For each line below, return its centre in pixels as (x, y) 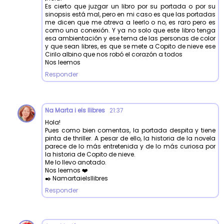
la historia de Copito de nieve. (90, 154)
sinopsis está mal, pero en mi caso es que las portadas (130, 14)
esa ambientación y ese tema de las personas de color (130, 38)
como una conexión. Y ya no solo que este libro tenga (130, 30)
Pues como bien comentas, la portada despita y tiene (130, 130)
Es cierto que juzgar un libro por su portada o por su (130, 6)
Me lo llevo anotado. (76, 162)
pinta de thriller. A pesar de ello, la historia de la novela (130, 138)
